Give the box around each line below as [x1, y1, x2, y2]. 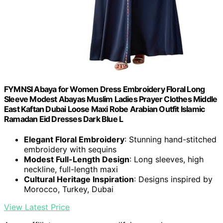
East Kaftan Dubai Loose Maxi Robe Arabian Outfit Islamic [4, 104, 205, 114]
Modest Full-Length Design [24, 154, 129, 165]
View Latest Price [4, 202, 70, 213]
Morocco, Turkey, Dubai [24, 184, 113, 195]
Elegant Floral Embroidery [24, 134, 124, 145]
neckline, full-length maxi [24, 164, 118, 175]
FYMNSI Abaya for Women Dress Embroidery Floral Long [4, 84, 205, 94]
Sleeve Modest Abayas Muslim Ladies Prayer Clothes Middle [4, 94, 218, 104]
